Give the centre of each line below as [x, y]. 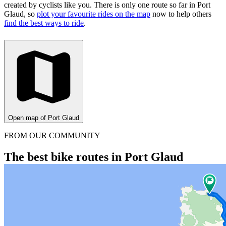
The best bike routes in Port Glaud [94, 157]
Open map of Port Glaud [44, 118]
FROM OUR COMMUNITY [52, 135]
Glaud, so [20, 14]
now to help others [181, 14]
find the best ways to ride [44, 23]
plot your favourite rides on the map [94, 14]
